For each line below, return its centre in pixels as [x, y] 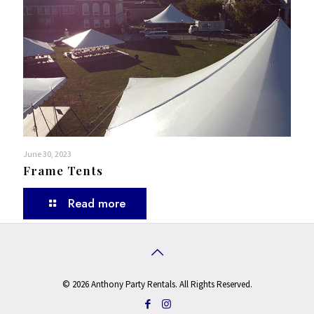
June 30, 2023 [47, 153]
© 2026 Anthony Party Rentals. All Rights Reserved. [157, 284]
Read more [96, 203]
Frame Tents [63, 170]
